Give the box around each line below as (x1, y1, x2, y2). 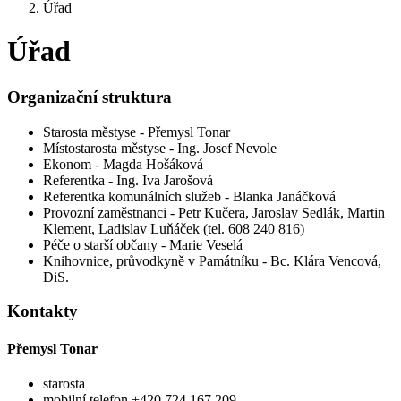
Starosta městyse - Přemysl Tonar (43, 124, 230, 140)
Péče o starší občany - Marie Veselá (43, 236, 243, 252)
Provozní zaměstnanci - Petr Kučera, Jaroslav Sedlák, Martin (43, 204, 385, 220)
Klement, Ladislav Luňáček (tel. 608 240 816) (43, 220, 304, 236)
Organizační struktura (7, 87, 172, 107)
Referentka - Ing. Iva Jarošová (43, 172, 213, 188)
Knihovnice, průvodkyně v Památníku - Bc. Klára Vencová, (43, 252, 381, 269)
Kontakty (7, 302, 78, 321)
